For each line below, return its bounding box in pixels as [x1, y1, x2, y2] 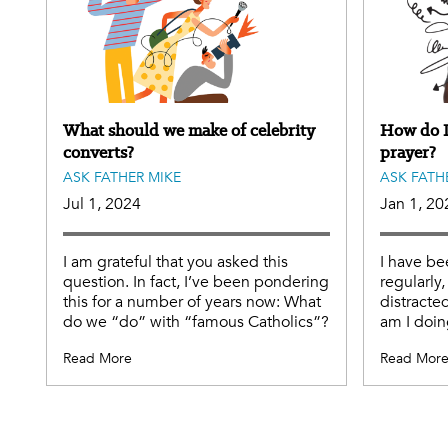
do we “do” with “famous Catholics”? [63, 310, 329, 333]
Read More [63, 348, 132, 368]
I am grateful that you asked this [63, 250, 288, 273]
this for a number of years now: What [63, 290, 321, 313]
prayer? [380, 140, 436, 163]
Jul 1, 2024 [63, 192, 141, 215]
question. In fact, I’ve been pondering [63, 270, 329, 293]
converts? [63, 140, 134, 163]
